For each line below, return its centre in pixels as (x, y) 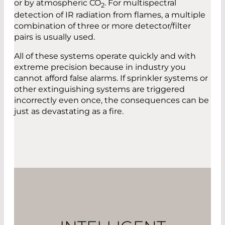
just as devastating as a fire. (69, 111)
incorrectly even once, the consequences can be (111, 100)
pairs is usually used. (54, 37)
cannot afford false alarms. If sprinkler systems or (111, 78)
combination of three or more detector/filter (102, 26)
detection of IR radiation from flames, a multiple (110, 15)
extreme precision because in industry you (100, 67)
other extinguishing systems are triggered (99, 89)
